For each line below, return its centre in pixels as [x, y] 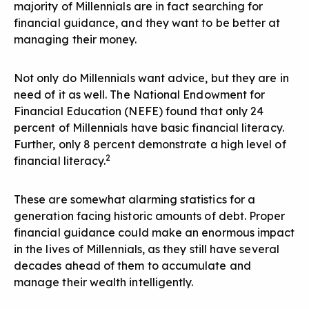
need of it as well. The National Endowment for [140, 95]
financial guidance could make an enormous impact [154, 233]
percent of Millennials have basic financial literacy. [149, 128]
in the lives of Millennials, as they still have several [147, 249]
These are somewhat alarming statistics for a [135, 200]
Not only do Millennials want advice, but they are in [151, 78]
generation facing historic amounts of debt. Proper [150, 216]
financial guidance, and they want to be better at [147, 23]
